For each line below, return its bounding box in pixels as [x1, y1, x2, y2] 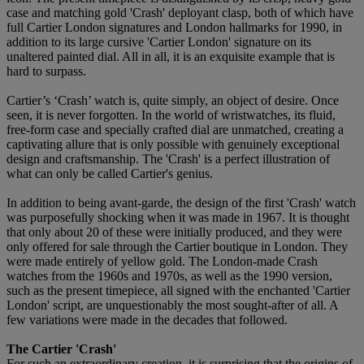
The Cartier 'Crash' [6, 341, 116, 356]
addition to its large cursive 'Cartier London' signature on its [6, 34, 311, 49]
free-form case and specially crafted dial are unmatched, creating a [6, 122, 344, 136]
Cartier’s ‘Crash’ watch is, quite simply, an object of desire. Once [6, 93, 339, 107]
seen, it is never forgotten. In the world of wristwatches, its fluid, [6, 107, 336, 122]
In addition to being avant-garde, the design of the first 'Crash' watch [6, 195, 356, 210]
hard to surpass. [6, 63, 86, 78]
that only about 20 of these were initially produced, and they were [6, 224, 342, 239]
